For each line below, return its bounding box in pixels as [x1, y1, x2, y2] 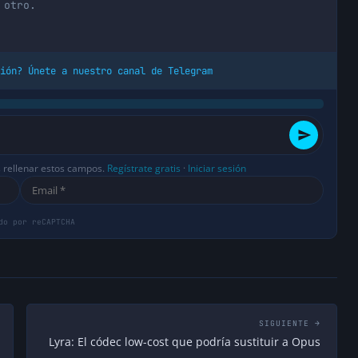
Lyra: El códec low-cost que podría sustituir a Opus [49, 334, 320, 350]
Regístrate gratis [106, 161, 181, 176]
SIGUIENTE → [259, 318, 320, 329]
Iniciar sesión [187, 161, 246, 176]
